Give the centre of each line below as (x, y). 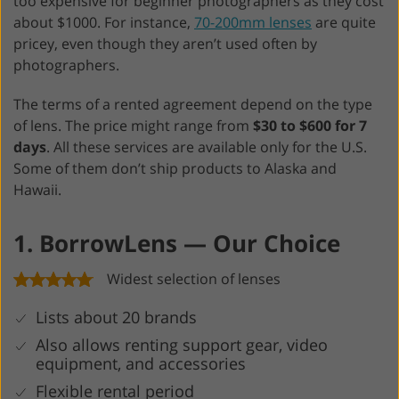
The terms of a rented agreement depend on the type (193, 104)
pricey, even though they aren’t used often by (165, 44)
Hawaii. (37, 190)
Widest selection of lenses (194, 279)
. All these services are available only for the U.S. (207, 147)
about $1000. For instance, (104, 22)
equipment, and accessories (141, 363)
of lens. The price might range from (133, 126)
